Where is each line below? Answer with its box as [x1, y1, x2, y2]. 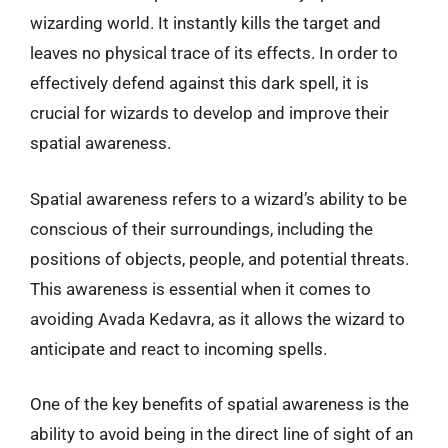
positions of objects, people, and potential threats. [30, 248, 409, 269]
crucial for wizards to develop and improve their [30, 103, 389, 123]
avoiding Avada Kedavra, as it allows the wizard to [30, 308, 405, 329]
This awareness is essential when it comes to [30, 278, 371, 299]
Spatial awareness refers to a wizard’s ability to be [30, 188, 407, 209]
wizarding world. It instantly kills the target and [30, 13, 381, 33]
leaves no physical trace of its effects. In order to [30, 43, 398, 63]
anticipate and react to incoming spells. [30, 338, 327, 359]
